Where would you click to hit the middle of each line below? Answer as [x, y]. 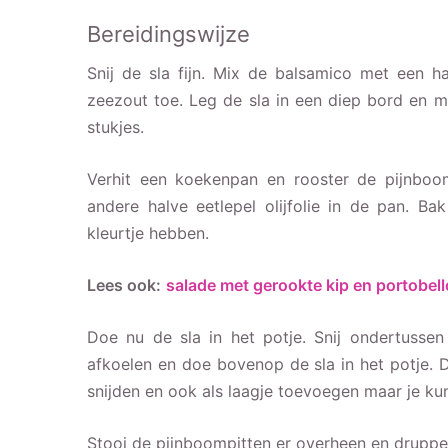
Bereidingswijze [168, 33]
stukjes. [115, 126]
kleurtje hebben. [148, 232]
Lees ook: [124, 284]
